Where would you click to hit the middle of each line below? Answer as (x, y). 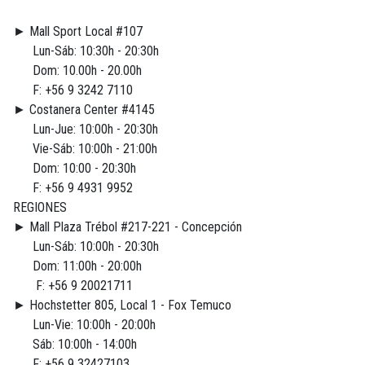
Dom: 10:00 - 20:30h (75, 169)
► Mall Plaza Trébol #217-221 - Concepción (128, 227)
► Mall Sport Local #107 (78, 32)
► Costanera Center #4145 (84, 110)
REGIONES (40, 208)
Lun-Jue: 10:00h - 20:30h (86, 130)
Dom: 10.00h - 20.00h (77, 71)
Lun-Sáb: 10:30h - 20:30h (86, 51)
